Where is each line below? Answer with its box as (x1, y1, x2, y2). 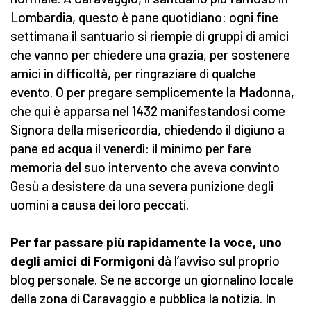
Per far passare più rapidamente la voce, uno (10, 234, 282, 251)
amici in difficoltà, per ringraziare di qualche (10, 65, 256, 82)
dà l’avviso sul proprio (158, 253, 280, 269)
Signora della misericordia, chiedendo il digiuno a (10, 121, 285, 138)
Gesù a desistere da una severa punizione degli (10, 178, 274, 194)
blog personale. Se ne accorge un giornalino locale (10, 271, 294, 288)
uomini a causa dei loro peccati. (10, 196, 194, 213)
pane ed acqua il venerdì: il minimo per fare (10, 140, 251, 157)
